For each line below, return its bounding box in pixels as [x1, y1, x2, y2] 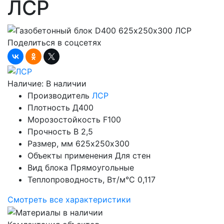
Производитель [27, 90, 89, 101]
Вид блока [27, 162, 68, 173]
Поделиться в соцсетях [7, 37, 101, 48]
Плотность [27, 102, 70, 113]
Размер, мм [27, 138, 73, 149]
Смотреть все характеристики [7, 194, 131, 205]
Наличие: [7, 78, 46, 89]
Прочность [27, 126, 71, 137]
